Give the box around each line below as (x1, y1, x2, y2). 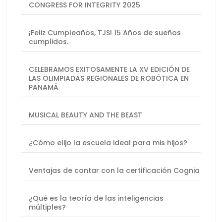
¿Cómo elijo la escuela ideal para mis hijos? (29, 138, 187, 148)
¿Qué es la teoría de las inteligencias (29, 193, 164, 204)
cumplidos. (29, 37, 68, 47)
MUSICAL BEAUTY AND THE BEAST (29, 110, 142, 120)
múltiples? (29, 202, 66, 213)
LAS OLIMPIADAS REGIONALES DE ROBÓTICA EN (29, 73, 189, 84)
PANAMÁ (29, 82, 58, 93)
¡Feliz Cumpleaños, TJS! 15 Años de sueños (29, 28, 181, 38)
